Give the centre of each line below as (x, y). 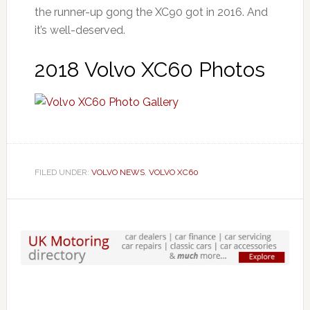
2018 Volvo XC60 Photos (149, 70)
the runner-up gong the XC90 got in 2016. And (151, 12)
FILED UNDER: (63, 173)
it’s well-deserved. (80, 30)
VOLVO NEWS (118, 173)
